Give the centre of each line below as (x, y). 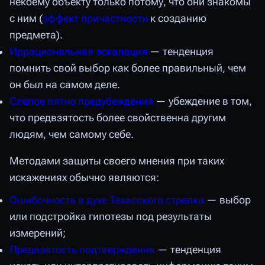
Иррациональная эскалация (78, 51)
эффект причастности (95, 18)
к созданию (177, 18)
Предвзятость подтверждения (82, 249)
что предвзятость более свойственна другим (118, 117)
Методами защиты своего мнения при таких (117, 161)
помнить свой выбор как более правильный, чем (128, 68)
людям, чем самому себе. (72, 134)
